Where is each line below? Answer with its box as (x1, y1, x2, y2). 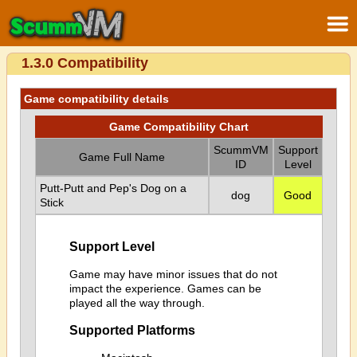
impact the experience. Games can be (69, 281, 261, 295)
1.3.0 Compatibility (22, 55, 148, 71)
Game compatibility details (24, 92, 169, 105)
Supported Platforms (69, 323, 195, 338)
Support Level (69, 239, 155, 254)
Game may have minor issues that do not (69, 267, 277, 280)
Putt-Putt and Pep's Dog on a (39, 182, 186, 194)
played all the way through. (69, 296, 205, 309)
